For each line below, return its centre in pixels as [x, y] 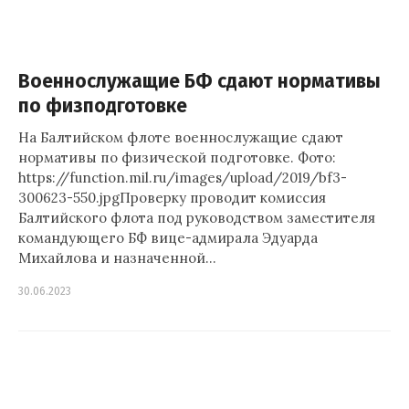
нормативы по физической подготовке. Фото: [177, 157]
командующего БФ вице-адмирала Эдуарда [168, 238]
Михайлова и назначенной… [117, 258]
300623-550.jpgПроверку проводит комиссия [172, 198]
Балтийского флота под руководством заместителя [197, 218]
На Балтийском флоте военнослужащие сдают [181, 137]
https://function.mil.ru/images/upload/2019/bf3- [183, 178]
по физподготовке [103, 106]
